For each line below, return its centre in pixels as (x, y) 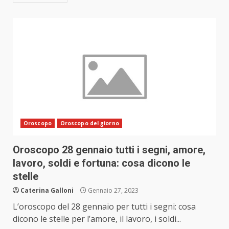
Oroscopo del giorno (89, 123)
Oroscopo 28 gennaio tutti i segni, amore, (109, 150)
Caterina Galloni (47, 191)
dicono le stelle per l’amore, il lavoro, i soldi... (97, 219)
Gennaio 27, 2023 (112, 191)
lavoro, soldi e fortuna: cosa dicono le (101, 163)
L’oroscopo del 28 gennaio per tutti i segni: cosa (104, 207)
